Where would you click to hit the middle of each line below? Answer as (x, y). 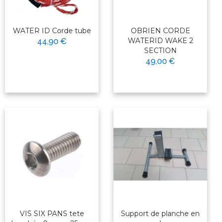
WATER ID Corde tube (52, 31)
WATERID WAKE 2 (160, 41)
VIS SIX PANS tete (52, 214)
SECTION (160, 51)
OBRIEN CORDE (160, 31)
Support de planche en (160, 214)
